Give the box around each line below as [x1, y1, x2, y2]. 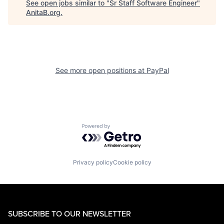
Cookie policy [112, 158, 151, 166]
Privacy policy [72, 158, 113, 166]
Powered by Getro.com [81, 123, 169, 133]
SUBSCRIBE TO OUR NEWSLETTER [8, 207, 131, 219]
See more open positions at [55, 66, 146, 74]
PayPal [146, 66, 169, 74]
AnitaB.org [26, 8, 60, 16]
